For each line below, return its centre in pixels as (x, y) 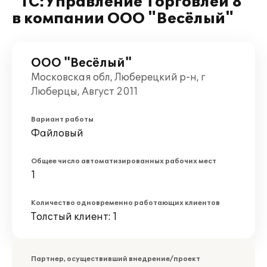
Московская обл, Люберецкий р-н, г (118, 77)
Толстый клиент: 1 (74, 217)
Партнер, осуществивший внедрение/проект (116, 259)
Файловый (57, 133)
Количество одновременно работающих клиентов (125, 203)
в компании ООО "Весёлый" (123, 19)
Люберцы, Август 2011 (85, 92)
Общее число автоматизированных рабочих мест (124, 161)
